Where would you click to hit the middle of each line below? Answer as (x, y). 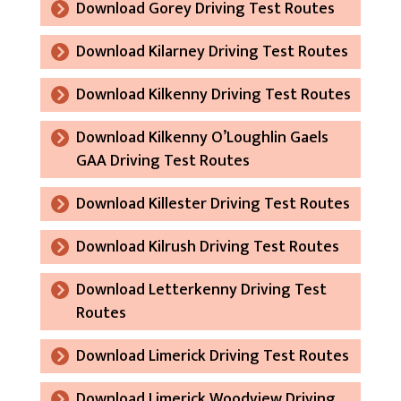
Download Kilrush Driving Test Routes (207, 247)
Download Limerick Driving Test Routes (212, 356)
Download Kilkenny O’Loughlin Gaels (202, 137)
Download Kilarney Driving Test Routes (212, 51)
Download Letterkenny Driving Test (201, 290)
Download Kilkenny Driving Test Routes (213, 94)
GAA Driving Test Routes (162, 161)
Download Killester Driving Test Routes (213, 204)
